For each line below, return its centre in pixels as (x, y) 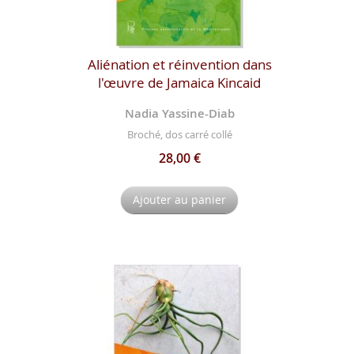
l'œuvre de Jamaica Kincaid (180, 82)
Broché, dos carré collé (179, 135)
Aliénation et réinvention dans (179, 64)
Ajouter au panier (180, 200)
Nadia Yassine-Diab (179, 113)
